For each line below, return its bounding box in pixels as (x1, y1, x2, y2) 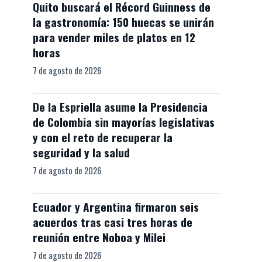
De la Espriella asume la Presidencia (33, 98, 208, 115)
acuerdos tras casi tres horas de (33, 213, 192, 230)
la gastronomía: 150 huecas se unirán (33, 13, 214, 30)
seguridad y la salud (33, 144, 130, 161)
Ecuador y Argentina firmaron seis (33, 198, 199, 215)
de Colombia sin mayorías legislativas (33, 113, 215, 130)
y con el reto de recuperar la (33, 129, 173, 146)
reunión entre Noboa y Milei (33, 229, 166, 246)
